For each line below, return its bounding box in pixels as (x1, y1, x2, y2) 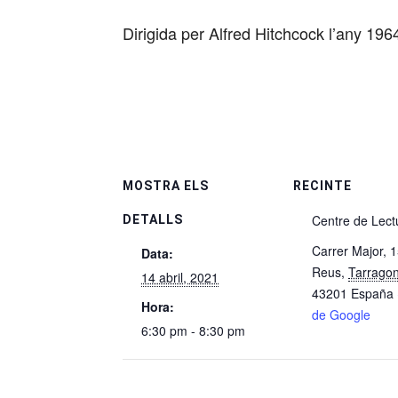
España (351, 284, 394, 302)
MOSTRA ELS (123, 179, 209, 193)
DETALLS (123, 212, 183, 227)
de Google (312, 306, 370, 323)
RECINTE (293, 179, 352, 193)
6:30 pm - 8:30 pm (141, 322, 245, 339)
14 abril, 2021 (141, 268, 219, 286)
